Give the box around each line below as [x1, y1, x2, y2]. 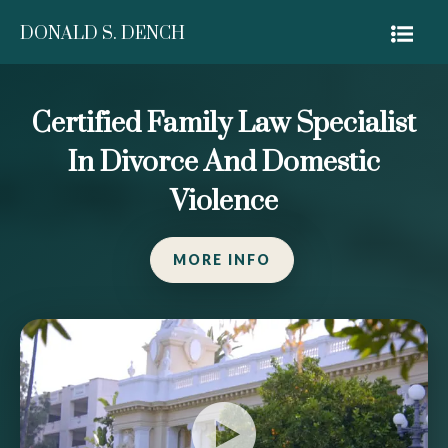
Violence [170, 184, 278, 219]
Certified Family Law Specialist [32, 106, 416, 141]
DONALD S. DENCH [20, 22, 185, 45]
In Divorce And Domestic [68, 145, 380, 180]
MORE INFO [173, 251, 271, 268]
